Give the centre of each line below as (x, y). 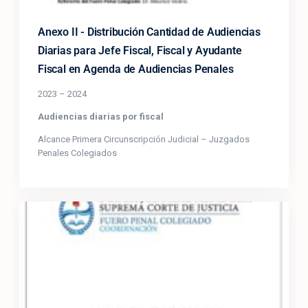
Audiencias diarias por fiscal (101, 116)
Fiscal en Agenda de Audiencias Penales (136, 69)
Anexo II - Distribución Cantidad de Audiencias (149, 32)
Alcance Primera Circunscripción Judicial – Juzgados (144, 139)
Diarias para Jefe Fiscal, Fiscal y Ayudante (140, 50)
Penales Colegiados (77, 153)
